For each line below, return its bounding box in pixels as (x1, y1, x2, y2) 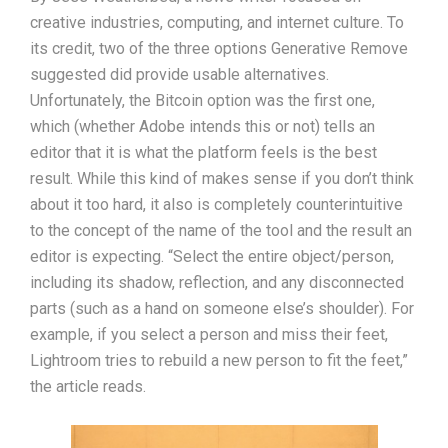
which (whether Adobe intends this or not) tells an (30, 116, 375, 136)
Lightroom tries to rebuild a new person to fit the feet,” (30, 350, 408, 370)
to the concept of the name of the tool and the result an (30, 220, 412, 240)
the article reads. (30, 376, 146, 396)
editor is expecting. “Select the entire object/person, (30, 246, 394, 266)
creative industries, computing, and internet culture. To (30, 12, 404, 32)
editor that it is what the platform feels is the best (30, 142, 377, 162)
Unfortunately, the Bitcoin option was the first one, (30, 90, 375, 110)
